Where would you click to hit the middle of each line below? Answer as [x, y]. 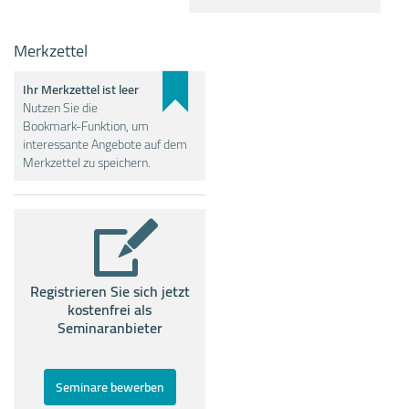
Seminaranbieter [110, 328]
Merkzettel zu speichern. [87, 163]
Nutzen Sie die [60, 108]
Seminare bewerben [110, 388]
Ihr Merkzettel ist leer [81, 90]
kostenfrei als [110, 310]
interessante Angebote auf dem [105, 145]
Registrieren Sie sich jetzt [110, 292]
